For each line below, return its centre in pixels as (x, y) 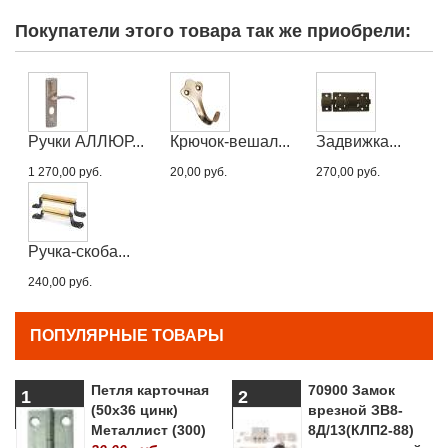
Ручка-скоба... (79, 251)
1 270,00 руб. (65, 171)
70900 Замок (351, 389)
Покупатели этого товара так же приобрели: (213, 30)
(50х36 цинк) (134, 409)
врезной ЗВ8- (355, 409)
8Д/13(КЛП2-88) (361, 429)
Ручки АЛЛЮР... (86, 141)
